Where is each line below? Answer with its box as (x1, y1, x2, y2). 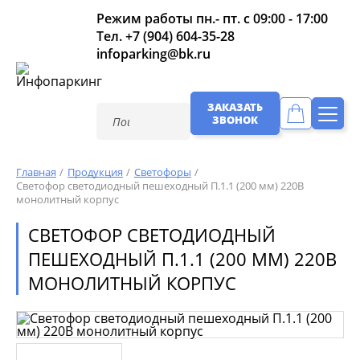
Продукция (67, 165, 123, 179)
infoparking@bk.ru (96, 45, 211, 63)
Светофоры (134, 165, 191, 179)
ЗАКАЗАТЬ (207, 100, 263, 114)
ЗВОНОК (212, 112, 258, 127)
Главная (16, 165, 56, 179)
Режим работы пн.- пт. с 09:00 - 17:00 (96, 10, 328, 27)
